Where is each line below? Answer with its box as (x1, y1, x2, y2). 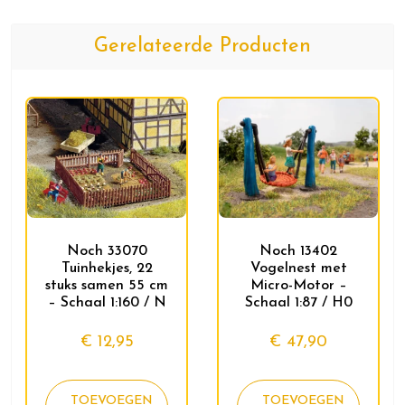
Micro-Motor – (250, 278, 347, 294)
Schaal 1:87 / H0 (244, 296, 353, 311)
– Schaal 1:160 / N (47, 296, 166, 311)
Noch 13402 (259, 244, 337, 259)
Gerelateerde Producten (94, 37, 311, 57)
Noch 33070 (66, 244, 147, 259)
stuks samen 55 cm (45, 278, 168, 294)
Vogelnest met (250, 261, 347, 277)
